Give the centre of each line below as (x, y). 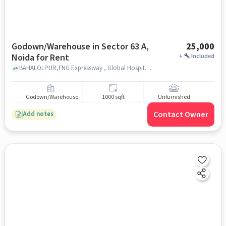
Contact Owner (181, 114)
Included (203, 56)
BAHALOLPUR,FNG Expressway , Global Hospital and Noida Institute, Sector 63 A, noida (148, 68)
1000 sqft (113, 97)
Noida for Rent (40, 58)
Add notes (38, 114)
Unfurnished (174, 97)
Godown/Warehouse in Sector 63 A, (80, 46)
